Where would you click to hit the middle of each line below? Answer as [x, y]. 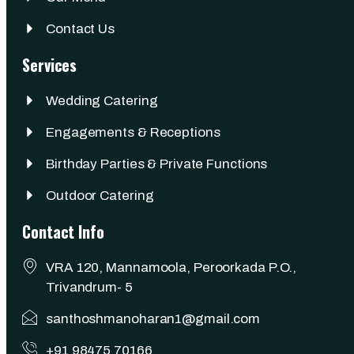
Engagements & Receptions [133, 132]
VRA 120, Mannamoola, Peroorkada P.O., [171, 267]
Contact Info [63, 231]
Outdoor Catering [100, 195]
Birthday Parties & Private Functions [157, 164]
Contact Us [80, 28]
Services [50, 64]
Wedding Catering [102, 100]
